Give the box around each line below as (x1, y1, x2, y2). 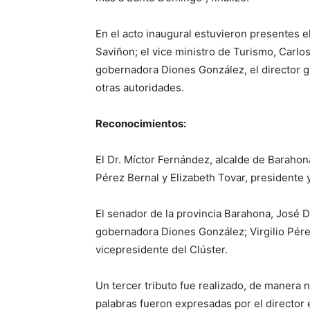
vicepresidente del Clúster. (95, 243, 228, 256)
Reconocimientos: (95, 117, 186, 130)
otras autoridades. (95, 81, 184, 94)
